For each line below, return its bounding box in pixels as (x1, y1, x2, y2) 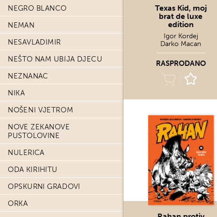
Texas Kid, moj (155, 3, 207, 13)
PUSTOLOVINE (8, 131, 60, 140)
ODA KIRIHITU (8, 165, 58, 174)
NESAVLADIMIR (8, 38, 61, 46)
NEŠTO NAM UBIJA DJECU (8, 55, 103, 63)
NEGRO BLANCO (8, 4, 67, 13)
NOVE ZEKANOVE (8, 123, 70, 131)
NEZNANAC (8, 72, 48, 80)
